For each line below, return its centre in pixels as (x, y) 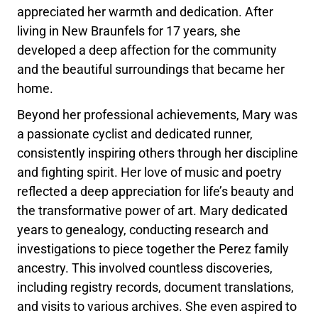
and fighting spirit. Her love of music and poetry (150, 172)
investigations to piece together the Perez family (153, 248)
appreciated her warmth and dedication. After (146, 11)
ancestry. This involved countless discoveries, (145, 268)
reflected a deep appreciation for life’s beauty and (156, 191)
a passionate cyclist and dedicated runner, (135, 133)
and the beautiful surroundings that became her (151, 69)
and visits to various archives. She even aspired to (157, 306)
